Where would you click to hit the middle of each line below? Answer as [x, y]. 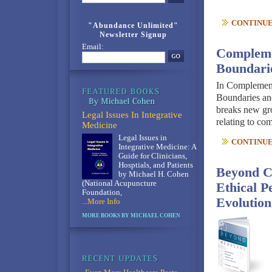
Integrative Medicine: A [157, 147]
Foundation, [102, 192]
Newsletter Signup [133, 35]
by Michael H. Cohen [153, 174]
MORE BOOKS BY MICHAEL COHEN [131, 216]
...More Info [101, 202]
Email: [93, 47]
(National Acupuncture [119, 183]
